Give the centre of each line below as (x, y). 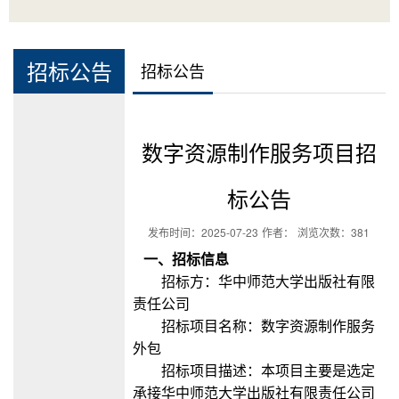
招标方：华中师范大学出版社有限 (268, 282)
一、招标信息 (180, 260)
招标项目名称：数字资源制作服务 (268, 327)
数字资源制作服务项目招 (259, 152)
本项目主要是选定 (318, 371)
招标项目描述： (211, 371)
